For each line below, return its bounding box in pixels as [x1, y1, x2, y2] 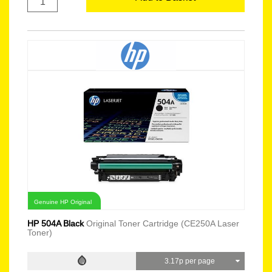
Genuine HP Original [34, 198, 92, 206]
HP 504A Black [27, 219, 86, 228]
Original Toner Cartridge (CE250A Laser [86, 219, 239, 228]
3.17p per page [164, 256, 217, 265]
